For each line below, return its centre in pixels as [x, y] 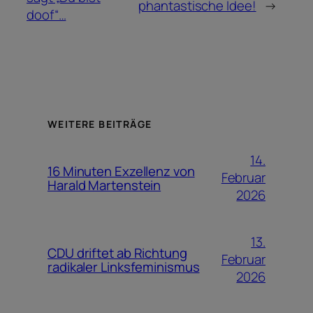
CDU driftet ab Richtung [117, 253]
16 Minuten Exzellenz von [121, 171]
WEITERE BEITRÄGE [100, 124]
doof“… [46, 14]
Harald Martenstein [104, 185]
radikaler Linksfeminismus [124, 267]
